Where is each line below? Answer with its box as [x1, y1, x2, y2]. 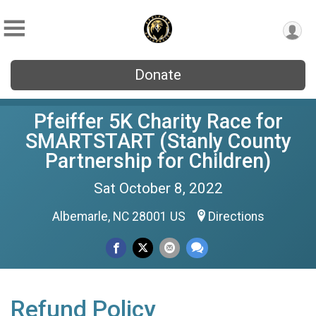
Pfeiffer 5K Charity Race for [33, 109, 283, 133]
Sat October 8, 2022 [93, 180, 223, 197]
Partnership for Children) [45, 149, 271, 173]
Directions [207, 209, 265, 224]
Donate [135, 66, 181, 83]
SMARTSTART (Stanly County [25, 129, 291, 153]
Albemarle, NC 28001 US [51, 209, 188, 224]
